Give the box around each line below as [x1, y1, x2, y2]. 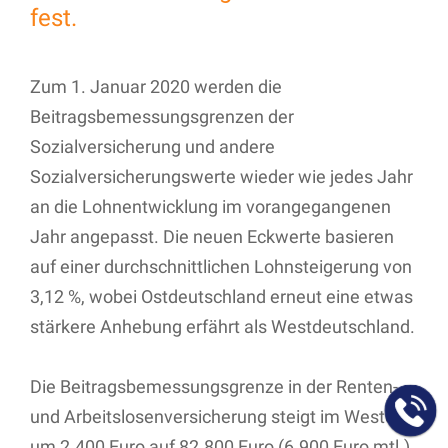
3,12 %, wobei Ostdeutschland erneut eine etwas [30, 285, 413, 307]
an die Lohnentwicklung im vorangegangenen [30, 195, 391, 217]
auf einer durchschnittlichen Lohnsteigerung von [30, 255, 412, 277]
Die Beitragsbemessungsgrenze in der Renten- [30, 375, 398, 397]
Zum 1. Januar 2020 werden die [30, 75, 282, 97]
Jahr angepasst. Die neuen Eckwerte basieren [30, 225, 394, 247]
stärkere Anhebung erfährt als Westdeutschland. [30, 315, 415, 337]
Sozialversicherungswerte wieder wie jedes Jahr [30, 165, 413, 187]
